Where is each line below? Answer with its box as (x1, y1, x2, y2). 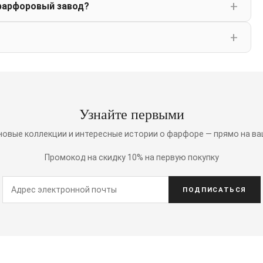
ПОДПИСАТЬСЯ (183, 186, 247, 194)
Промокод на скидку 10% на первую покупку (44, 153, 219, 163)
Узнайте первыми (79, 104, 184, 124)
